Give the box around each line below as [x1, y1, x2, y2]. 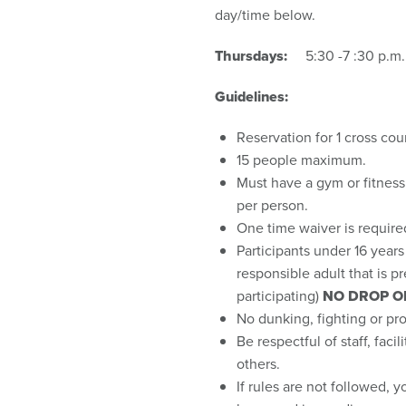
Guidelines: [215, 85, 289, 107]
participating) [237, 285, 324, 305]
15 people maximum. [237, 149, 367, 169]
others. [237, 353, 281, 373]
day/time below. [215, 4, 324, 24]
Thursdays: [215, 44, 292, 66]
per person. [237, 194, 313, 215]
